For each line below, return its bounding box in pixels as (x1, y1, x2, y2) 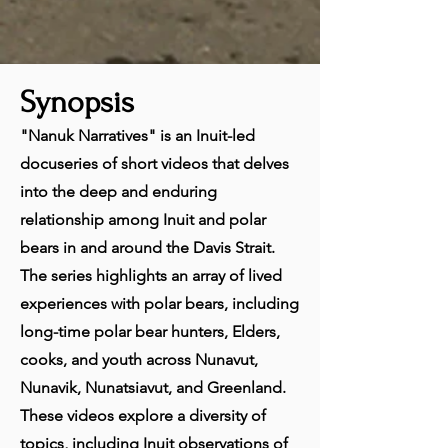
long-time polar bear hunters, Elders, (20, 322, 280, 341)
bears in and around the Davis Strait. (20, 238, 275, 257)
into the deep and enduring (20, 182, 217, 201)
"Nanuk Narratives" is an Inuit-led (20, 126, 255, 145)
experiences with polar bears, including (20, 294, 299, 313)
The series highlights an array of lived (20, 266, 282, 285)
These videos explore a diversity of (20, 406, 266, 425)
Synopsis (20, 85, 134, 120)
